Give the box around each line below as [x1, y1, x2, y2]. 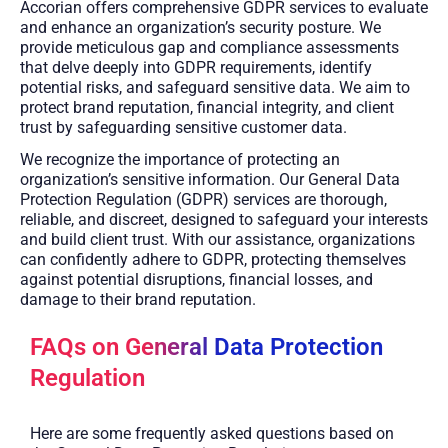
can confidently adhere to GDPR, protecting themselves [20, 249, 406, 269]
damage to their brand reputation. [20, 289, 256, 309]
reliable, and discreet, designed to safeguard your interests [20, 209, 428, 229]
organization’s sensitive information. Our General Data [20, 169, 400, 189]
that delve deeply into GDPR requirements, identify [20, 57, 372, 77]
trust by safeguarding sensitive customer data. [20, 117, 347, 137]
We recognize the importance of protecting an [20, 149, 340, 169]
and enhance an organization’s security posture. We [20, 17, 381, 37]
